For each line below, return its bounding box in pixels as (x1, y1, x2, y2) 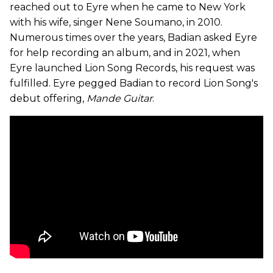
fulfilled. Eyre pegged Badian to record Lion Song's (10, 77, 258, 90)
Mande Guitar (87, 93, 152, 105)
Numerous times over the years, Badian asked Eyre (10, 32, 257, 44)
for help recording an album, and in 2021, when (10, 47, 240, 59)
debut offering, (10, 93, 87, 105)
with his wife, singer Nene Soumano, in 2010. (10, 16, 222, 29)
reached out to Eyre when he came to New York (10, 1, 246, 13)
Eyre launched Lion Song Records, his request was (10, 62, 255, 74)
